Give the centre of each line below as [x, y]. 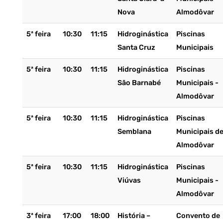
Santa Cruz [136, 48]
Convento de [198, 216]
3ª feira [38, 216]
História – [134, 216]
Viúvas [129, 180]
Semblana [134, 132]
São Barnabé [139, 83]
